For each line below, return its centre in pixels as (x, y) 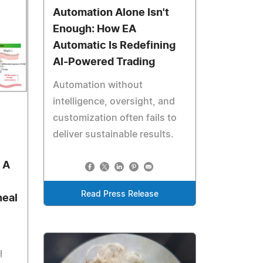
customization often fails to (115, 118)
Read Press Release (120, 194)
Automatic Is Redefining (114, 45)
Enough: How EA (95, 29)
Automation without (98, 85)
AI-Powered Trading (104, 62)
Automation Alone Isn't (111, 13)
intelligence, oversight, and (114, 101)
